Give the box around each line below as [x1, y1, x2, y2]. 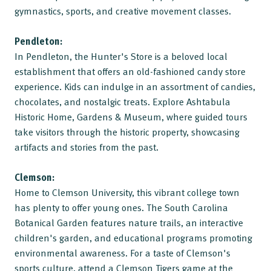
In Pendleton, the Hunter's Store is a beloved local [15, 48, 227, 64]
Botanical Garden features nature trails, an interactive [15, 215, 243, 230]
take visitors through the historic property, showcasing [15, 124, 240, 139]
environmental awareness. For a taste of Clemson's [15, 245, 230, 260]
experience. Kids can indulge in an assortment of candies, [15, 79, 255, 94]
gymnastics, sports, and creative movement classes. [15, 3, 231, 18]
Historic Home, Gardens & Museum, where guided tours [15, 109, 247, 124]
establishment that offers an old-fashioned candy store [15, 64, 246, 79]
